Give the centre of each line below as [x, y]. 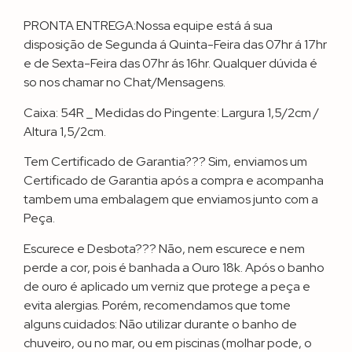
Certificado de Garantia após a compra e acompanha [174, 181]
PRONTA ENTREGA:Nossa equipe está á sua [148, 26]
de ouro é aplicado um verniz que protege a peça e [167, 286]
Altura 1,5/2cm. [65, 131]
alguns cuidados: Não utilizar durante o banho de [160, 324]
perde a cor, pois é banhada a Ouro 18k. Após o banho [174, 267]
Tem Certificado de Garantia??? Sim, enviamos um [165, 162]
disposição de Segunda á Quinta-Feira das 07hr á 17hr [175, 45]
